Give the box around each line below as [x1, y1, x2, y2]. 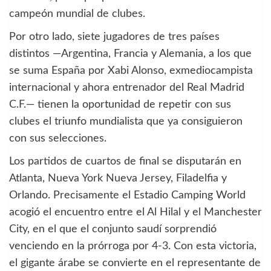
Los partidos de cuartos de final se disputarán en [9, 155, 241, 167]
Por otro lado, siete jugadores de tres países [9, 31, 220, 42]
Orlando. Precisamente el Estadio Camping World [9, 189, 246, 201]
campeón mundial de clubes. [9, 8, 145, 19]
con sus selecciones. [9, 132, 106, 144]
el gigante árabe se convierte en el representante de [9, 257, 261, 269]
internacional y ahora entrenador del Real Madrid [9, 82, 244, 93]
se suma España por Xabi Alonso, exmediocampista [9, 65, 253, 76]
